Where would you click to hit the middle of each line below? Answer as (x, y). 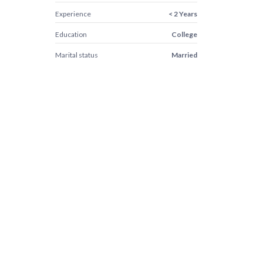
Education (71, 34)
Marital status (76, 55)
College (184, 34)
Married (184, 55)
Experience (73, 14)
